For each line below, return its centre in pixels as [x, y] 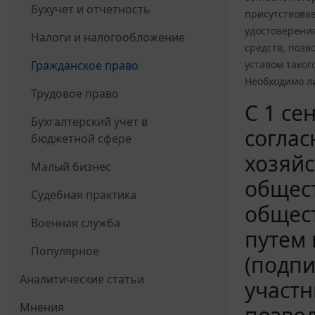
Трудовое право [75, 93]
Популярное [65, 251]
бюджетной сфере [81, 138]
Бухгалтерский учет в [89, 121]
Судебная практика [84, 194]
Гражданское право [85, 65]
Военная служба [76, 223]
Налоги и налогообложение [108, 37]
